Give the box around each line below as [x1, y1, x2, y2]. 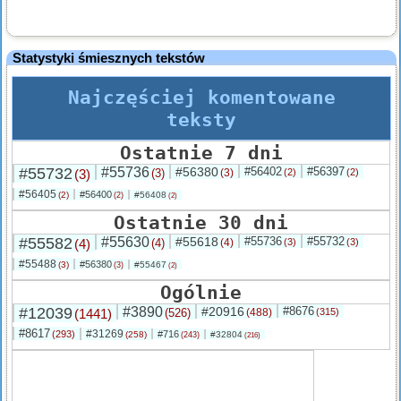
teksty [166, 108, 236, 132]
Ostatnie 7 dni [119, 141, 283, 165]
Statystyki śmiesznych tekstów [13, 50, 205, 66]
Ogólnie [160, 281, 242, 304]
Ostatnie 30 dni [114, 211, 288, 235]
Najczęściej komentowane [67, 86, 336, 109]
